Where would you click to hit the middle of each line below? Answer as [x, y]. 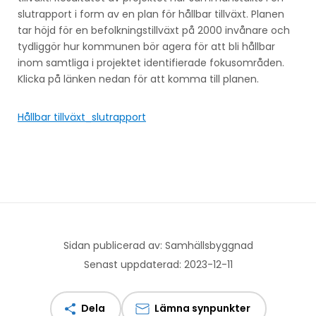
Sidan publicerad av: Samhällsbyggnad [158, 246]
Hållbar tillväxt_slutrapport [82, 117]
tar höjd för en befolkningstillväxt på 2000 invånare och [154, 31]
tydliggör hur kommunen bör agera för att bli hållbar [146, 47]
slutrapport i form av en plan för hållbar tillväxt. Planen [151, 14]
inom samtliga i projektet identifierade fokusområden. [151, 63]
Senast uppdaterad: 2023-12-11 [158, 265]
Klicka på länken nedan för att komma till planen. [138, 79]
